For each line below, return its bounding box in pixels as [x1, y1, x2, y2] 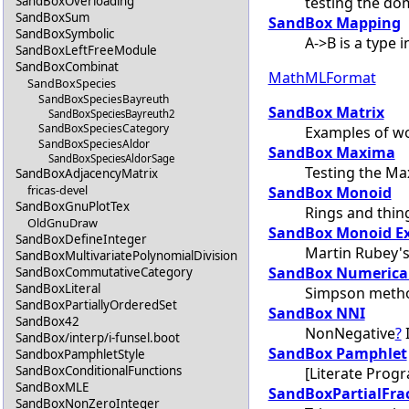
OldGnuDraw [26, 215, 98, 232]
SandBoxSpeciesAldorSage [48, 152, 175, 166]
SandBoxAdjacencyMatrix [16, 165, 159, 183]
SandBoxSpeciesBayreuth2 [48, 107, 176, 121]
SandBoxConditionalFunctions [16, 362, 183, 380]
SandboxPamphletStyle [16, 346, 146, 363]
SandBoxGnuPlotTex [16, 198, 131, 215]
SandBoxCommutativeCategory [16, 264, 194, 281]
